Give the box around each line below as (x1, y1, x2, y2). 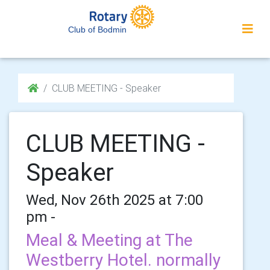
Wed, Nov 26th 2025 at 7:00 (26, 191, 203, 209)
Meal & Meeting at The (26, 230, 193, 250)
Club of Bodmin (68, 25, 127, 34)
